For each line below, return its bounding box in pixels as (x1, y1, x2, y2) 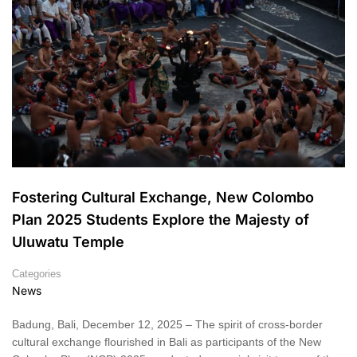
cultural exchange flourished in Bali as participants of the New (12, 335, 321, 349)
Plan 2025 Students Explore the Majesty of (12, 211, 309, 229)
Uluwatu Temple (12, 233, 124, 251)
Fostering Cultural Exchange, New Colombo (12, 189, 314, 206)
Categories (12, 268, 61, 280)
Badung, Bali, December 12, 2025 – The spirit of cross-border (12, 318, 323, 331)
